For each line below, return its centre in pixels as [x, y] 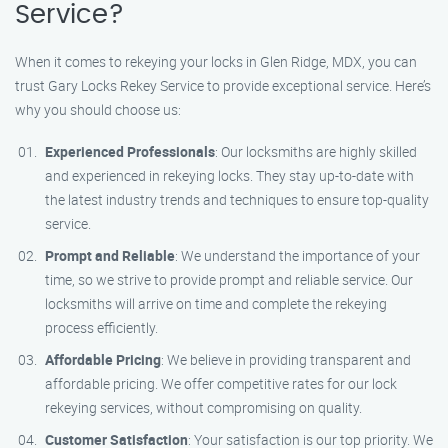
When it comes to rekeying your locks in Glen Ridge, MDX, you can [216, 61]
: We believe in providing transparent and [286, 359]
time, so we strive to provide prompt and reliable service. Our [229, 279]
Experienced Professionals [130, 151]
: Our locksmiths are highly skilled [316, 151]
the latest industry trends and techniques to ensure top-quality [237, 199]
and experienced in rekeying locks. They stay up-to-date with [229, 175]
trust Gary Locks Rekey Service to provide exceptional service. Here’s [223, 85]
